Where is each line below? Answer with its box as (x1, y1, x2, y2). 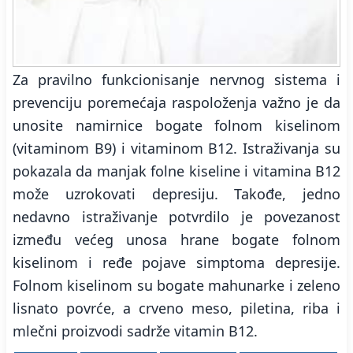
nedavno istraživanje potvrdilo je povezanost (13, 207, 340, 227)
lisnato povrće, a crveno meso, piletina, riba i (13, 299, 340, 318)
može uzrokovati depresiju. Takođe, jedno (13, 184, 340, 204)
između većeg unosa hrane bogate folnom (13, 230, 340, 250)
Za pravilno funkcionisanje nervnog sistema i (13, 70, 340, 90)
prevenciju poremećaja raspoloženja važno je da (13, 93, 340, 113)
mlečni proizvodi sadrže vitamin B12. (13, 321, 258, 341)
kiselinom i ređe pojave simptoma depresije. (13, 253, 340, 273)
